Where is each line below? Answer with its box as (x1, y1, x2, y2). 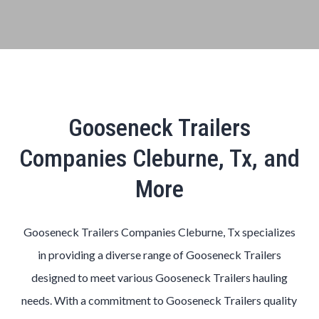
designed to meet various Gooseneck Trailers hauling (31, 271, 288, 284)
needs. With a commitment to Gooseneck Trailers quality (21, 293, 298, 307)
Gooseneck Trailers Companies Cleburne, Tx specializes (23, 225, 296, 239)
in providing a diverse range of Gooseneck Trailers (37, 248, 281, 261)
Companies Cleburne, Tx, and (19, 144, 300, 172)
